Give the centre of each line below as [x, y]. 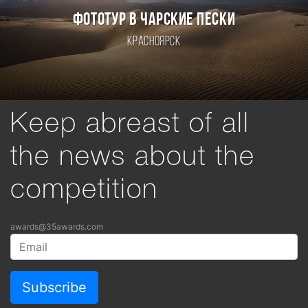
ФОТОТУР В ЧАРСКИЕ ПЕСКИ [154, 21]
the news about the [133, 158]
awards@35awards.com [57, 227]
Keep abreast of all [130, 125]
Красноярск [154, 43]
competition [84, 191]
